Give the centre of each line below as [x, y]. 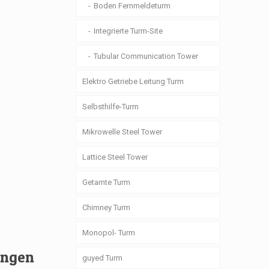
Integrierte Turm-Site [128, 31]
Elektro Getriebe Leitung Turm [133, 81]
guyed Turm [103, 258]
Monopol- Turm [109, 233]
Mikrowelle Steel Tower [122, 132]
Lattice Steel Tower [115, 157]
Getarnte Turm [107, 182]
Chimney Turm [107, 207]
